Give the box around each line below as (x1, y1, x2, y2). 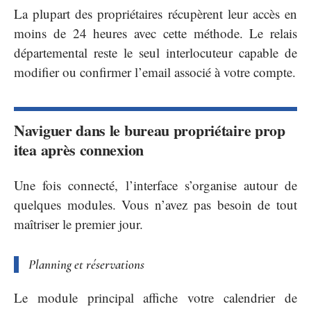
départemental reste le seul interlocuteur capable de (14, 44, 297, 62)
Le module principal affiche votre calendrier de (14, 289, 297, 307)
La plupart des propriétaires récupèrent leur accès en (14, 5, 297, 23)
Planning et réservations (28, 255, 144, 272)
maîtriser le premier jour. (14, 215, 143, 233)
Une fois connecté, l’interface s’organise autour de (14, 176, 297, 194)
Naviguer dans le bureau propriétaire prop (14, 119, 285, 142)
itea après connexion (14, 138, 144, 162)
